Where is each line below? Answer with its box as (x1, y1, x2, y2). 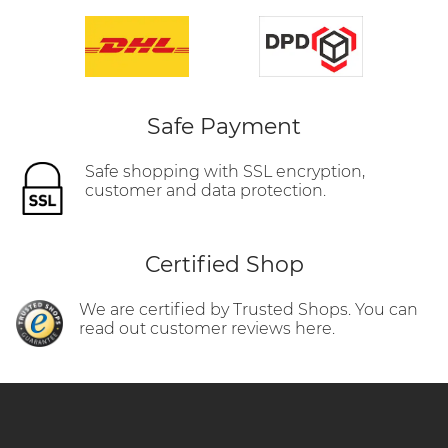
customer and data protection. (84, 180, 326, 200)
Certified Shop (144, 250, 304, 278)
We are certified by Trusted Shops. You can (79, 299, 419, 319)
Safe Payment (147, 112, 301, 140)
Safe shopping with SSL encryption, (84, 161, 365, 181)
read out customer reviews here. (79, 318, 336, 338)
